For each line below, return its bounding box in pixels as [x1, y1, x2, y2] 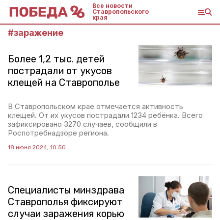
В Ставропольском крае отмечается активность [8, 102, 183, 111]
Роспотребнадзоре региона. [8, 128, 109, 137]
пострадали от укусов [8, 65, 112, 77]
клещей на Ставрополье [8, 77, 120, 88]
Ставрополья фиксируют [8, 196, 123, 208]
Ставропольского [92, 8, 149, 15]
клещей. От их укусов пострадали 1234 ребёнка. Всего [8, 110, 203, 120]
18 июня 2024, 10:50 [8, 144, 66, 151]
